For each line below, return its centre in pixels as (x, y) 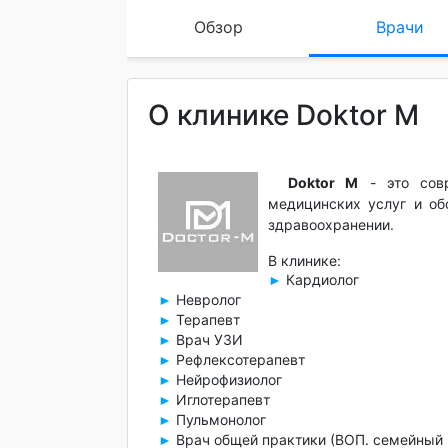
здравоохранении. (331, 224)
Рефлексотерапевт (238, 359)
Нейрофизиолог (227, 379)
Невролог (206, 299)
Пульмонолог (219, 419)
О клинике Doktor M (283, 115)
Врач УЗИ (207, 339)
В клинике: (304, 260)
